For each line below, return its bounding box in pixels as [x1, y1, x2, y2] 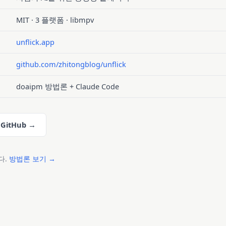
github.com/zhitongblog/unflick [16, 59, 126, 69]
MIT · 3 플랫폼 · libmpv [16, 14, 94, 25]
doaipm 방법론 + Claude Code [16, 81, 119, 91]
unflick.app [16, 36, 54, 47]
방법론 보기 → [9, 154, 55, 163]
